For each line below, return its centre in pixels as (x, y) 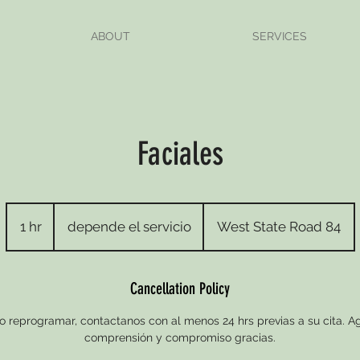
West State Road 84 (278, 227)
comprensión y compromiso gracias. (180, 337)
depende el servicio (129, 227)
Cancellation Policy (180, 288)
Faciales (180, 154)
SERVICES (280, 36)
